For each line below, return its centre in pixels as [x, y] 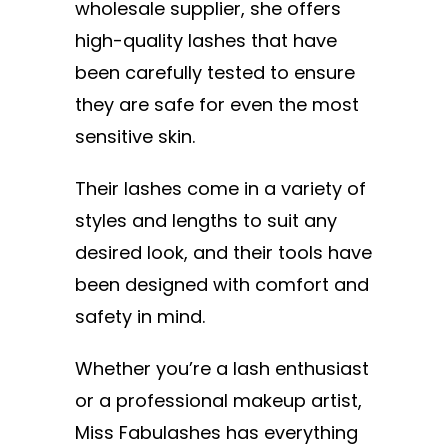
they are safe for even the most [217, 104]
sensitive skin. [137, 136]
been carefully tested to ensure [215, 72]
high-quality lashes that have [206, 40]
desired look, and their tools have [223, 252]
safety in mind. [142, 316]
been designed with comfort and [222, 284]
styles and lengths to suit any [206, 220]
